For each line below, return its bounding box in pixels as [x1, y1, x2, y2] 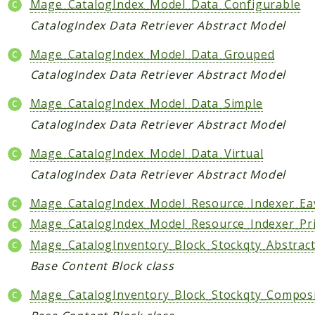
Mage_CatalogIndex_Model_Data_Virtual [30, 146, 264, 161]
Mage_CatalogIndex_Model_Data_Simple [30, 96, 263, 112]
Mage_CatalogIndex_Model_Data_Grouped [30, 46, 275, 62]
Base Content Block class [30, 257, 174, 274]
